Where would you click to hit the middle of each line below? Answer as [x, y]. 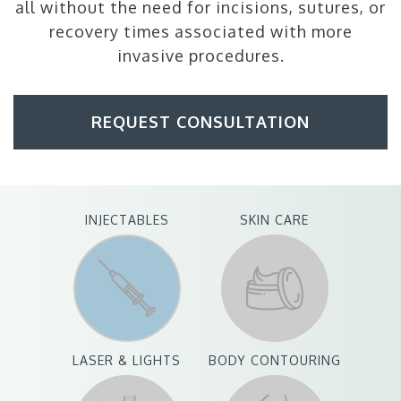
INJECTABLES [127, 219]
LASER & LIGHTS [127, 360]
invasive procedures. [200, 55]
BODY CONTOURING [274, 360]
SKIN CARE [274, 219]
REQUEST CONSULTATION [200, 122]
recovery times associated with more [200, 31]
